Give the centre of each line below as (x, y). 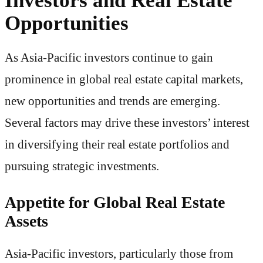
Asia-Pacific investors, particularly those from (119, 253)
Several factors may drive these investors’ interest (127, 122)
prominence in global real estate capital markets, (124, 79)
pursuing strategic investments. (82, 166)
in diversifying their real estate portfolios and (117, 144)
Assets (26, 221)
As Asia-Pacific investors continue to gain (109, 57)
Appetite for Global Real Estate (115, 203)
